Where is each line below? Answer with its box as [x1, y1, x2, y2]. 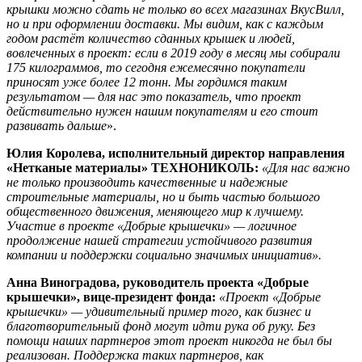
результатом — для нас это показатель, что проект [6, 89, 301, 103]
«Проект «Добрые [219, 289, 321, 304]
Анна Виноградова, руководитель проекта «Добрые [6, 275, 309, 289]
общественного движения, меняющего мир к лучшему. [6, 204, 304, 218]
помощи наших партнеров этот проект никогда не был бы [6, 333, 332, 347]
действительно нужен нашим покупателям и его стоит [6, 103, 318, 118]
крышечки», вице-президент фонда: [6, 289, 219, 304]
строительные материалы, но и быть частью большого [6, 189, 320, 204]
